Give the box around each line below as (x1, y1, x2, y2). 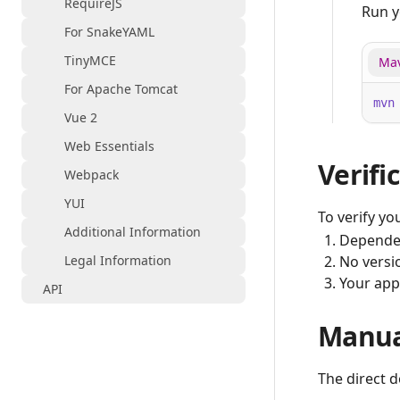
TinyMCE (64, 52, 116, 69)
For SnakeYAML (64, 23, 154, 40)
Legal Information (64, 252, 171, 269)
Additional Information (64, 223, 201, 240)
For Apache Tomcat (64, 80, 178, 97)
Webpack (64, 166, 119, 183)
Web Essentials (64, 137, 154, 154)
